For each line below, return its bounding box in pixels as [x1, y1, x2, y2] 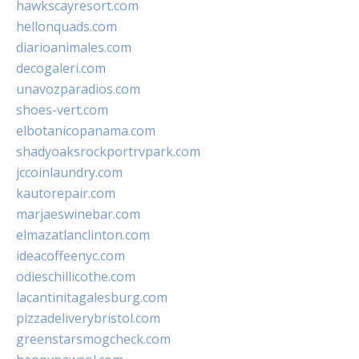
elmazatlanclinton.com [16, 226, 150, 244]
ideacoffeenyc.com [16, 247, 125, 265]
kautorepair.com [16, 184, 115, 203]
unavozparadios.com [16, 80, 140, 99]
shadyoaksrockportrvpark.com [16, 143, 200, 161]
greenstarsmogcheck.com [16, 330, 171, 349]
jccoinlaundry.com [16, 163, 123, 182]
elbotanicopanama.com [16, 122, 155, 140]
